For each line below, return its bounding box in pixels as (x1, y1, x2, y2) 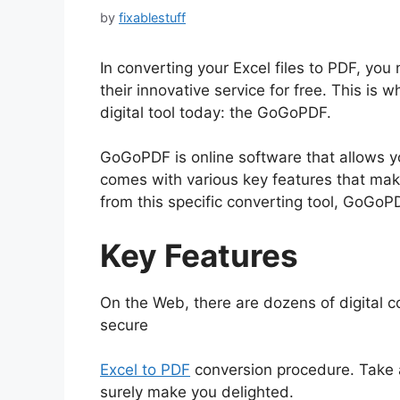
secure (100, 315, 148, 334)
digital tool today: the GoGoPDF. (100, 103, 331, 121)
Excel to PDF (100, 361, 190, 379)
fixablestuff (119, 9, 186, 25)
